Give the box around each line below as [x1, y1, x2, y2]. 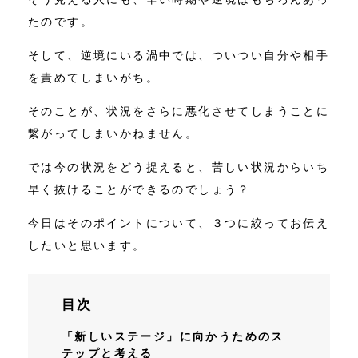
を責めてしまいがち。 [28, 70, 159, 84]
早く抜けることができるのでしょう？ [28, 182, 251, 196]
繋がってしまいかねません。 [28, 126, 199, 140]
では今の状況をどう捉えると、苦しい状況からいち [28, 160, 330, 173]
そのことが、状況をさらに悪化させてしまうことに [28, 104, 330, 117]
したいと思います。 [28, 238, 146, 252]
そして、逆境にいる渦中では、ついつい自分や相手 [28, 48, 330, 62]
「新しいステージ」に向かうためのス [61, 329, 284, 343]
